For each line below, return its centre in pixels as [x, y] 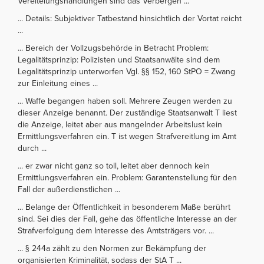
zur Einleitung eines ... [58, 83]
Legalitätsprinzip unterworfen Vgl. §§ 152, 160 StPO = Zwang [126, 71]
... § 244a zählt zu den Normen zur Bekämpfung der [112, 248]
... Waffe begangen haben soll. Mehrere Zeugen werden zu [125, 101]
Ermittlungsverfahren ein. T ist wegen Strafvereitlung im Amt [127, 136]
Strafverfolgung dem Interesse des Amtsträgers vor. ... [116, 230]
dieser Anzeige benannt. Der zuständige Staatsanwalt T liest [127, 113]
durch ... [32, 148]
